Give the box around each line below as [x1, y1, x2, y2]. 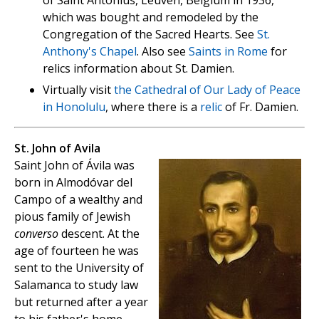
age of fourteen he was [14, 243, 139, 259]
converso [14, 226, 58, 242]
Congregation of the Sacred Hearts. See [43, 26, 257, 43]
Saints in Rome [189, 43, 268, 60]
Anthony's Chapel [43, 43, 137, 60]
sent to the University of [14, 260, 144, 276]
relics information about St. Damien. [43, 61, 234, 77]
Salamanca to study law [14, 277, 138, 293]
